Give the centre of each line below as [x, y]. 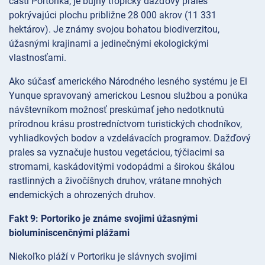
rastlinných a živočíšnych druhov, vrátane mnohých [115, 181]
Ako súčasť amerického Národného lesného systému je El [128, 82]
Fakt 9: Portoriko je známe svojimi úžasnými [103, 219]
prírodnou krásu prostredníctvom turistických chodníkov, [125, 124]
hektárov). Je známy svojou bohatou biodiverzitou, [114, 30]
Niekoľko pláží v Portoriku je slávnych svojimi [103, 257]
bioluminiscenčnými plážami [69, 233]
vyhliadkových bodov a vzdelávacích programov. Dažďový [130, 138]
